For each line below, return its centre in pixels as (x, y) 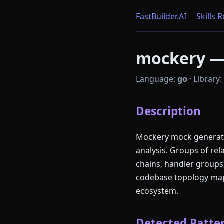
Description (168, 111)
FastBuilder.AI (161, 16)
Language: (157, 79)
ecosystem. (157, 191)
